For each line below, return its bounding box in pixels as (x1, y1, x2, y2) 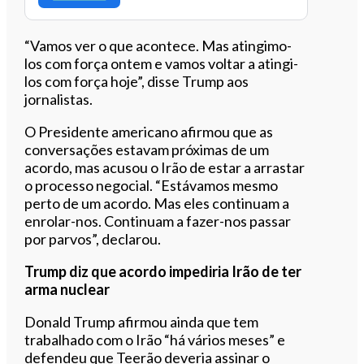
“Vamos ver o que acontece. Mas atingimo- (24, 36, 292, 54)
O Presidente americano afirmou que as (24, 122, 274, 141)
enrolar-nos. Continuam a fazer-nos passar (24, 211, 292, 230)
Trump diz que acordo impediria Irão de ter (24, 262, 302, 280)
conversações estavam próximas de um (24, 140, 270, 158)
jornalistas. (24, 89, 93, 108)
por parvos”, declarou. (24, 229, 162, 248)
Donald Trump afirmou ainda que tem (24, 312, 259, 331)
